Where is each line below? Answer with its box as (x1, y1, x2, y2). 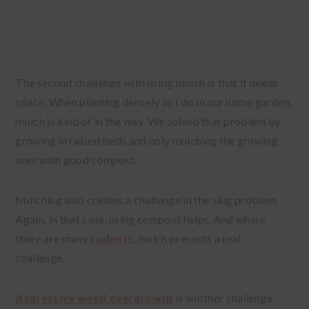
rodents (90, 231, 134, 245)
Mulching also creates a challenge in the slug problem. (15, 192, 279, 206)
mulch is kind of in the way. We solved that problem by (15, 114, 281, 128)
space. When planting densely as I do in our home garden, (15, 94, 292, 108)
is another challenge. (172, 290, 275, 304)
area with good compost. (15, 152, 140, 166)
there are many (15, 231, 91, 245)
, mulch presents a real (133, 231, 241, 245)
